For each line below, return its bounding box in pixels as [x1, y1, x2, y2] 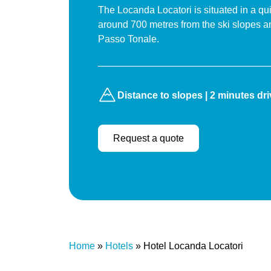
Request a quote [113, 132, 184, 143]
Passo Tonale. [98, 34, 159, 45]
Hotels [105, 241, 133, 252]
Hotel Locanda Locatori [143, 241, 243, 252]
